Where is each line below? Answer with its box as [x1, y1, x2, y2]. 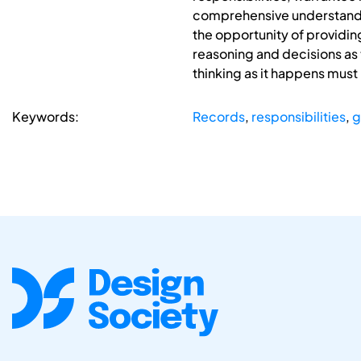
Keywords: [12, 108, 79, 126]
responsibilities [251, 108, 346, 126]
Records [192, 108, 245, 126]
